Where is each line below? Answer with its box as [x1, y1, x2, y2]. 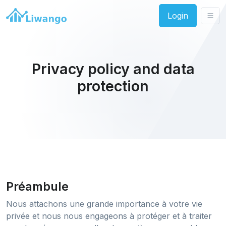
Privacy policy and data [31, 60, 195, 78]
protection [77, 77, 149, 95]
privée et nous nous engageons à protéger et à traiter [6, 211, 212, 221]
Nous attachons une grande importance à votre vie [6, 199, 202, 209]
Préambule [6, 179, 69, 194]
